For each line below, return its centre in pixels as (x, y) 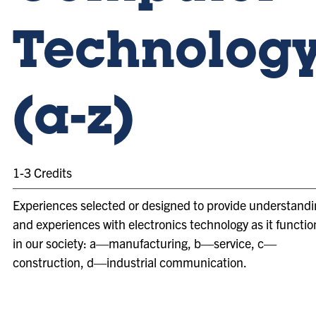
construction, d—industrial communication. (130, 262)
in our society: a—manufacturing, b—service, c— (145, 243)
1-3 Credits (42, 172)
